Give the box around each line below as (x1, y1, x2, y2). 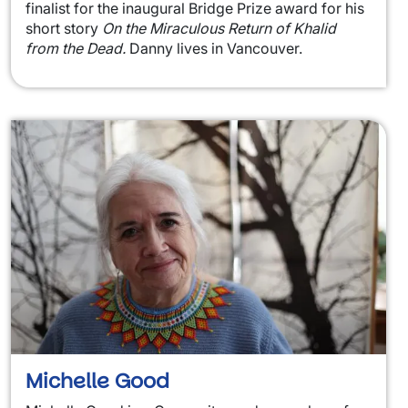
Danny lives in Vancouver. (126, 38, 302, 57)
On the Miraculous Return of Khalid (102, 18, 336, 37)
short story (25, 18, 102, 37)
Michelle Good (25, 367, 169, 396)
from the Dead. (25, 38, 126, 57)
